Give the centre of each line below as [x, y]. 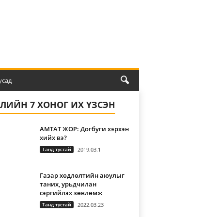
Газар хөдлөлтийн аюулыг [82, 175]
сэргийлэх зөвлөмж [71, 193]
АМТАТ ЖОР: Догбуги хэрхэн [84, 129]
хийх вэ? [53, 138]
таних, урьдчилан [68, 184]
